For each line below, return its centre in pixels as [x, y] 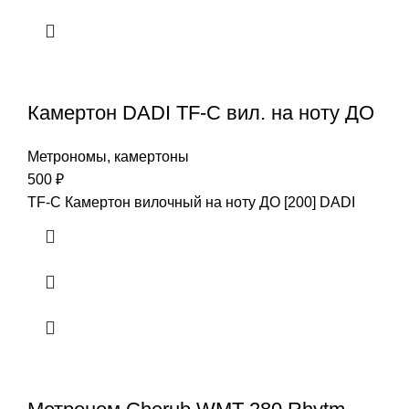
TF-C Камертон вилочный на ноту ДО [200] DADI [191, 202]
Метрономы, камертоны [108, 156]
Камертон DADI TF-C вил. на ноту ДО [201, 112]
